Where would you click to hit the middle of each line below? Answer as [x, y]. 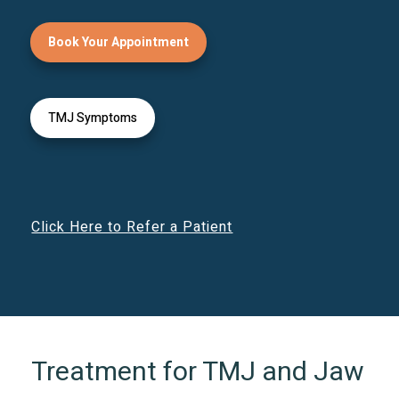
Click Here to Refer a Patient [132, 228]
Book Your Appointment [119, 43]
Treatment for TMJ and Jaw [198, 372]
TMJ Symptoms [93, 118]
